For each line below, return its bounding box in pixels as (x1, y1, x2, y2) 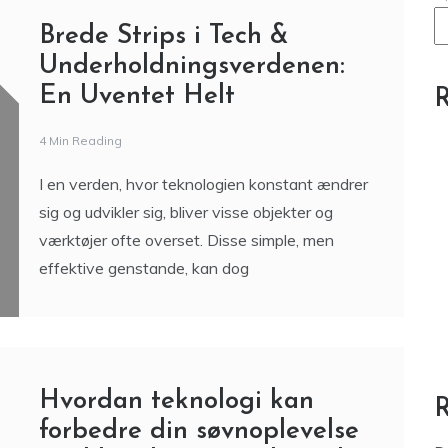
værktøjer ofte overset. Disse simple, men (38, 385, 334, 406)
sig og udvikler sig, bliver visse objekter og (38, 357, 333, 378)
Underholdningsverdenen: (38, 208, 345, 236)
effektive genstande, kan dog (38, 413, 249, 434)
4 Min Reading (38, 288, 122, 304)
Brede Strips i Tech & (38, 178, 289, 206)
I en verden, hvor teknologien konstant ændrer (38, 329, 368, 350)
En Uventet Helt (38, 238, 235, 266)
